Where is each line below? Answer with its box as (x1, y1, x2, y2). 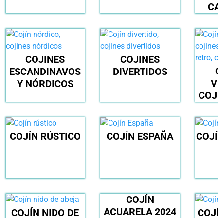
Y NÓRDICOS (17, 78, 73, 90)
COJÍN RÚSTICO (9, 130, 81, 143)
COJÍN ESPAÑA (107, 130, 174, 143)
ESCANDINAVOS (9, 66, 81, 78)
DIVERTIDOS (112, 66, 167, 78)
